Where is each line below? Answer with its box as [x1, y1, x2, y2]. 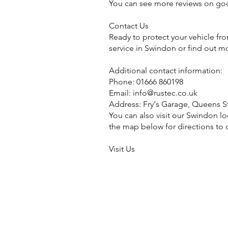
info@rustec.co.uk [133, 88, 197, 98]
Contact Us [109, 21, 149, 31]
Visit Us [109, 144, 135, 154]
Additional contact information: [109, 66, 222, 75]
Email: [109, 88, 133, 98]
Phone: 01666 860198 [109, 77, 183, 87]
